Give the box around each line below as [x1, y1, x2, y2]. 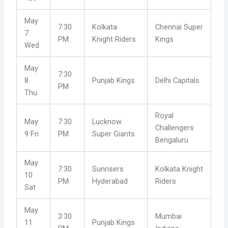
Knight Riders [92, 35, 136, 44]
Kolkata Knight [155, 164, 204, 174]
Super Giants [92, 129, 135, 139]
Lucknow [92, 117, 122, 127]
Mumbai [155, 212, 182, 221]
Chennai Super [155, 22, 204, 32]
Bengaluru [155, 135, 189, 145]
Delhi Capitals [155, 76, 200, 85]
